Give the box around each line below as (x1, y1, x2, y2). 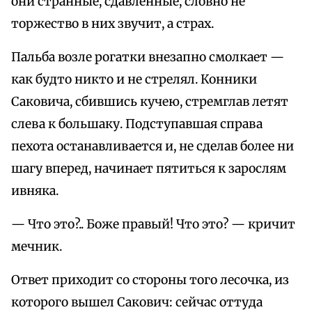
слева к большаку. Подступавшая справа (11, 116, 263, 132)
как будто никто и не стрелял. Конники (11, 72, 257, 88)
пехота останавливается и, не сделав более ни (11, 139, 294, 155)
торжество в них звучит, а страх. (11, 16, 214, 32)
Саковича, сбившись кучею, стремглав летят (11, 94, 288, 110)
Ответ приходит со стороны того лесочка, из (11, 272, 289, 288)
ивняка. (11, 183, 58, 199)
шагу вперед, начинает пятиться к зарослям (11, 161, 286, 177)
